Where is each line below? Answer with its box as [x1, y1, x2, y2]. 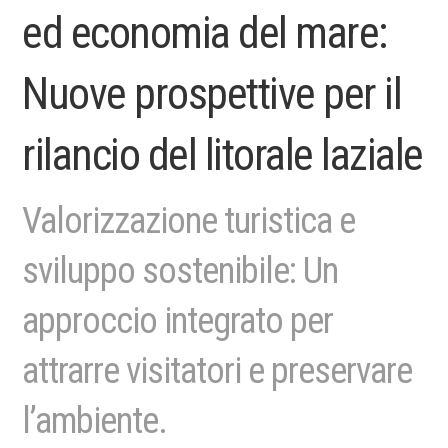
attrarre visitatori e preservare [22, 350, 413, 392]
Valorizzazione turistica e [22, 200, 356, 242]
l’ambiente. [22, 400, 168, 442]
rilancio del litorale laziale [22, 129, 423, 181]
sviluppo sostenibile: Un [22, 250, 339, 292]
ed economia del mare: [22, 7, 387, 59]
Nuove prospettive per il [22, 68, 402, 120]
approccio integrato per [22, 300, 334, 342]
